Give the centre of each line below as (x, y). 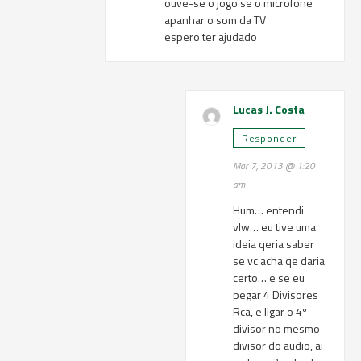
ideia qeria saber (274, 244)
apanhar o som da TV (216, 20)
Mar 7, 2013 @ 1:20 (274, 166)
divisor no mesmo (277, 328)
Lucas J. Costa (269, 109)
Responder (270, 138)
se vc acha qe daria (279, 261)
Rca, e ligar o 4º (270, 311)
